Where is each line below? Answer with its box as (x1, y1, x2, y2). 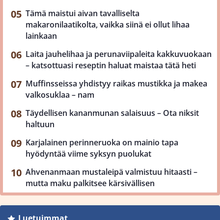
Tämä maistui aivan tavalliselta (26, 8, 139, 19)
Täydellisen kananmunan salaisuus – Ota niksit (26, 108, 199, 118)
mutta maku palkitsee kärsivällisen (26, 178, 155, 189)
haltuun (26, 119, 55, 130)
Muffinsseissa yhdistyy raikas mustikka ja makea (26, 78, 207, 89)
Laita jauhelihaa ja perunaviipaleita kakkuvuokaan (26, 49, 212, 59)
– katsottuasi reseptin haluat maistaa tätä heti (26, 60, 196, 71)
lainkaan (26, 30, 57, 41)
